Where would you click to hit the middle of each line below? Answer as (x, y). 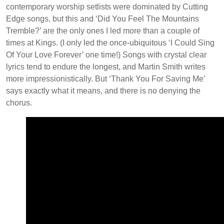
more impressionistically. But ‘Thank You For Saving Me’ (105, 79)
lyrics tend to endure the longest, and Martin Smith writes (106, 67)
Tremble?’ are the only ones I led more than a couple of (103, 31)
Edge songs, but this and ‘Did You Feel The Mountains (102, 19)
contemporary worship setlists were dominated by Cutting (107, 7)
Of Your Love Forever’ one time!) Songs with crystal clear (106, 55)
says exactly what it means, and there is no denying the (103, 91)
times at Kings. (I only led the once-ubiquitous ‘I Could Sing (110, 43)
